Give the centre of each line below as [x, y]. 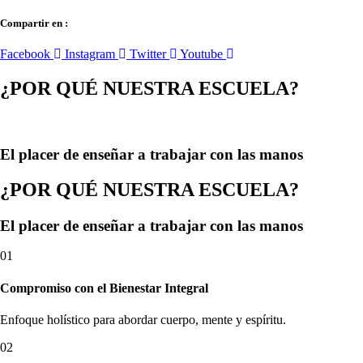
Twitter [148, 54]
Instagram [90, 54]
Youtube [201, 54]
